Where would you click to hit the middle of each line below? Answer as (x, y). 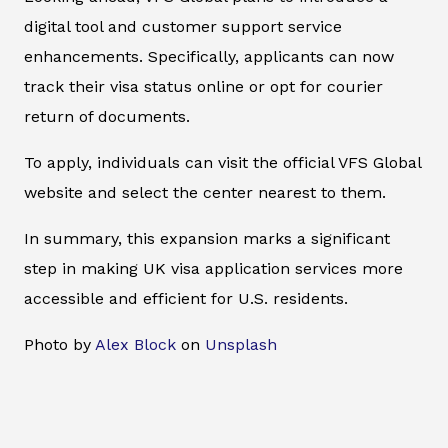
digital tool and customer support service (183, 26)
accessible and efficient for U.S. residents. (186, 298)
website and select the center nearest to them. (205, 192)
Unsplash (241, 344)
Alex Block (135, 344)
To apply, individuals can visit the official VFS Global (222, 162)
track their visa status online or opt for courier (203, 86)
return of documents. (107, 116)
